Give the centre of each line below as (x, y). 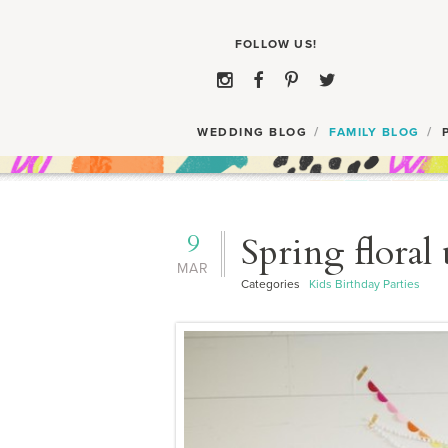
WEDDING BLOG (252, 132)
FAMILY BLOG (374, 132)
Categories (274, 284)
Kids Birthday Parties (364, 284)
